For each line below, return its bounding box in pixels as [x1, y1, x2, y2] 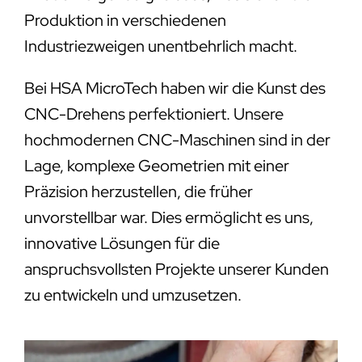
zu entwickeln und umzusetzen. [23, 284, 242, 305]
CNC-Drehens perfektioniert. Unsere [23, 103, 284, 124]
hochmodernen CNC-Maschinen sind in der [23, 128, 330, 150]
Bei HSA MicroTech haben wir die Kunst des [23, 77, 326, 99]
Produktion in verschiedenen [23, 9, 226, 31]
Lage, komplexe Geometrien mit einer [23, 154, 289, 176]
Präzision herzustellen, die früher [23, 180, 253, 202]
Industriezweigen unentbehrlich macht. [23, 35, 297, 57]
